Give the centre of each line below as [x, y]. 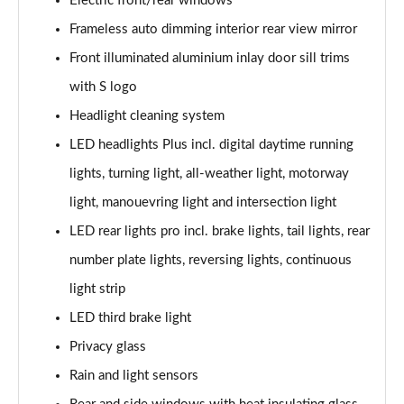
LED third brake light [130, 318]
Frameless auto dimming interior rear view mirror [213, 29]
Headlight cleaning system [147, 116]
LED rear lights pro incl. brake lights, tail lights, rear [220, 231]
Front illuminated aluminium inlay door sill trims [210, 58]
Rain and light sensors [134, 376]
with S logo [103, 87]
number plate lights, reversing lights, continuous [211, 260]
